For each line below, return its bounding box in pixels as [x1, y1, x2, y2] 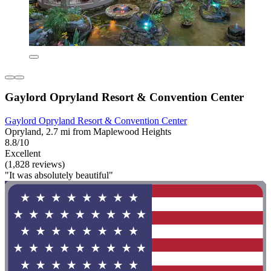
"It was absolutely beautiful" [5, 170, 113, 180]
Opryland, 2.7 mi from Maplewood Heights [5, 126, 171, 137]
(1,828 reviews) [5, 159, 65, 169]
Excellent [5, 148, 41, 158]
